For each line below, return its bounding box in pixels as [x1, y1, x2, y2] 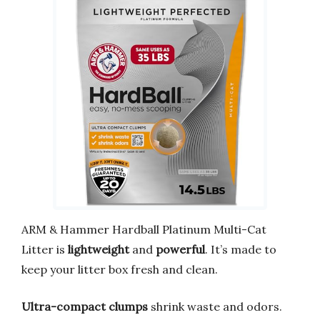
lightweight [68, 242, 129, 257]
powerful [156, 242, 205, 257]
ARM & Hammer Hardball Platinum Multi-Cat [21, 222, 266, 237]
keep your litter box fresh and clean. [21, 262, 218, 277]
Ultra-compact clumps [21, 299, 148, 314]
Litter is [21, 242, 68, 257]
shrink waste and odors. [148, 299, 282, 314]
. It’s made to [205, 242, 276, 257]
